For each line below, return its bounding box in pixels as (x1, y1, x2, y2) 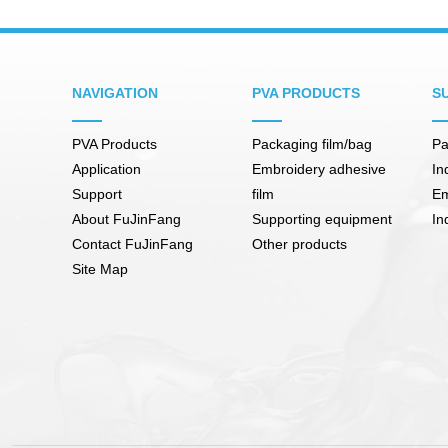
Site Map (72, 260, 128, 277)
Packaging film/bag (252, 135, 372, 152)
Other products (252, 235, 347, 252)
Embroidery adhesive (252, 160, 386, 177)
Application (72, 160, 141, 177)
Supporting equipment (252, 210, 392, 227)
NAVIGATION (72, 84, 158, 101)
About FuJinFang (72, 210, 181, 227)
